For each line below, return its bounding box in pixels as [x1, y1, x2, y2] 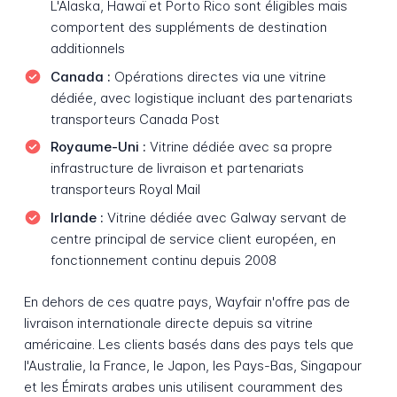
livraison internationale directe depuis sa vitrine [23, 314, 313, 331]
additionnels [50, 40, 125, 58]
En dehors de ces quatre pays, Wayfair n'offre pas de [23, 292, 350, 310]
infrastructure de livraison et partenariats [50, 160, 304, 177]
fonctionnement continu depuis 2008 [50, 252, 276, 269]
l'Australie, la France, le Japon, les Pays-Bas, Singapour [23, 356, 362, 374]
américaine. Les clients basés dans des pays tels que [23, 335, 354, 353]
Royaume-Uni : [50, 138, 146, 156]
